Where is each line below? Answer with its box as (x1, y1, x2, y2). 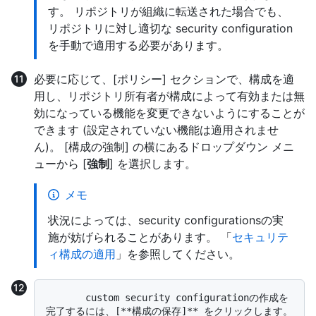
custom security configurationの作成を (46, 291, 85, 303)
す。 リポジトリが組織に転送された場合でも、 (48, 4, 288, 18)
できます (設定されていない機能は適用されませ (34, 122, 279, 137)
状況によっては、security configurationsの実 (48, 212, 284, 227)
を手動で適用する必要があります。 (48, 37, 229, 52)
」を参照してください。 (116, 246, 240, 261)
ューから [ (34, 156, 87, 171)
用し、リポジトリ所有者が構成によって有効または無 (34, 88, 305, 103)
